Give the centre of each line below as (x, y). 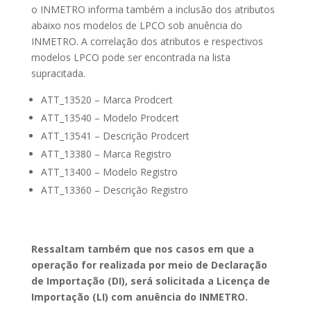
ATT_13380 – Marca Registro (106, 154)
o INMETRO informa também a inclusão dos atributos (153, 9)
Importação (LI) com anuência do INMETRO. (139, 297)
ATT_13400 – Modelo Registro (109, 172)
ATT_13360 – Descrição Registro (114, 190)
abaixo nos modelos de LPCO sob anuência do (136, 25)
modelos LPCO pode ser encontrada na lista (131, 57)
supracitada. (58, 73)
